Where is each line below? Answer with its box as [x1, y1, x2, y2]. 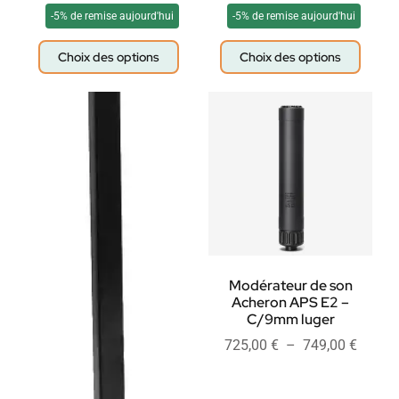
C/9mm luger [246, 310, 335, 330]
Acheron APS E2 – [232, 293, 349, 313]
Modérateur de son [228, 276, 353, 296]
